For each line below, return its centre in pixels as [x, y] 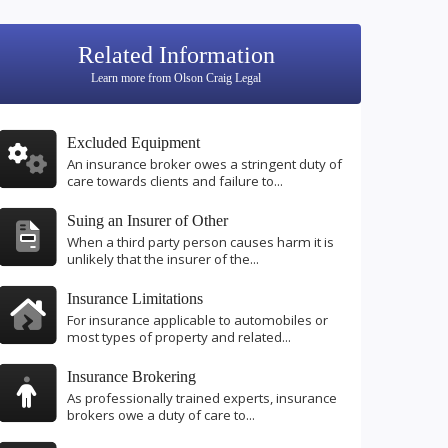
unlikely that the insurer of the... [163, 259]
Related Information [176, 55]
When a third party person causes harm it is [200, 242]
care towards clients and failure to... [175, 181]
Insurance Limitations [135, 298]
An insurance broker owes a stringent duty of [204, 164]
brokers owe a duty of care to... [161, 415]
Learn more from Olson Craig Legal [176, 78]
